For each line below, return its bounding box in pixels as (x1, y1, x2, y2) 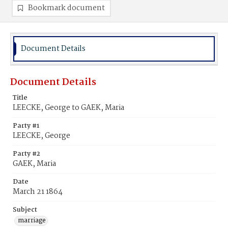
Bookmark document (28, 2, 105, 14)
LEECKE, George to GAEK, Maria (13, 102, 124, 114)
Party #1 (13, 121, 39, 131)
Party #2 (13, 149, 40, 159)
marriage (18, 215, 46, 226)
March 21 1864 (13, 186, 63, 198)
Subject (13, 205, 37, 215)
